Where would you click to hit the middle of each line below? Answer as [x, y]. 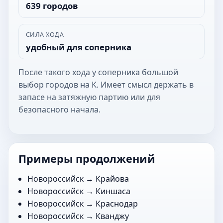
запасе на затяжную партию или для [89, 97]
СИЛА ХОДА [45, 34]
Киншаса [113, 191]
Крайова [112, 178]
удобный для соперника [78, 47]
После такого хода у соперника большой [98, 72]
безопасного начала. [59, 109]
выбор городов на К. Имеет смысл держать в [106, 84]
